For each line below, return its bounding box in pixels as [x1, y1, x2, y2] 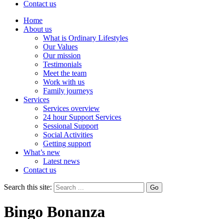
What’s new [23, 148, 60, 156]
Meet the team [43, 69, 87, 77]
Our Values [43, 43, 78, 51]
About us [23, 25, 52, 33]
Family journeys [43, 87, 93, 95]
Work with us [43, 78, 85, 86]
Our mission [43, 51, 81, 60]
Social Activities [43, 131, 93, 139]
